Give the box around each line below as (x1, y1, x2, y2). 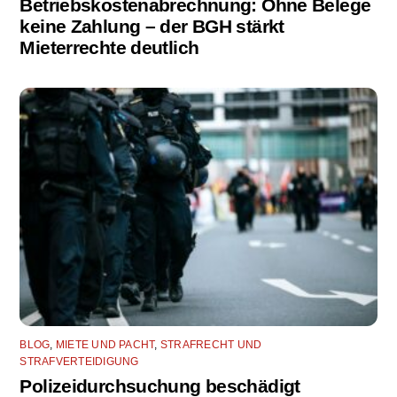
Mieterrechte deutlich (19, 36, 199, 58)
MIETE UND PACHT (55, 339, 155, 352)
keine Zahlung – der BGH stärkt (19, 15, 284, 36)
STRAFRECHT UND (160, 339, 262, 352)
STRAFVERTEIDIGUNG (19, 355, 139, 369)
